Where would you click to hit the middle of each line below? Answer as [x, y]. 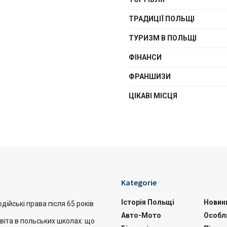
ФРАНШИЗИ [150, 77]
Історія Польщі [148, 202]
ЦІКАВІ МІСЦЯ [153, 96]
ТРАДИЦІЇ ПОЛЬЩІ [162, 19]
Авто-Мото [141, 215]
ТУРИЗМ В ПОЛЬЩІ [163, 38]
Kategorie [139, 182]
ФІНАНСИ [145, 57]
